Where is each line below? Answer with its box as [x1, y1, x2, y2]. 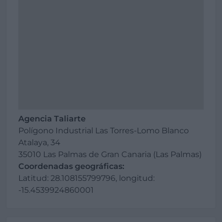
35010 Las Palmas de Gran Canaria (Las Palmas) [18, 150, 202, 159]
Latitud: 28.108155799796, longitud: [18, 173, 155, 183]
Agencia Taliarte [18, 114, 86, 123]
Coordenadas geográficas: [18, 162, 124, 171]
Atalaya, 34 [18, 138, 60, 147]
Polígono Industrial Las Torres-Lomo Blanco [18, 126, 189, 135]
